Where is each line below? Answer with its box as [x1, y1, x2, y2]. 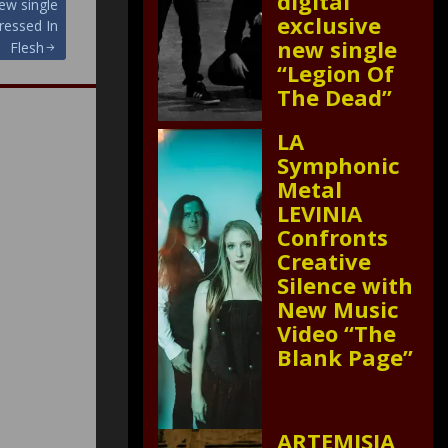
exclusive [277, 10, 381, 40]
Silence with [277, 270, 413, 300]
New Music [277, 294, 399, 324]
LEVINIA [277, 198, 362, 228]
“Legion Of [277, 58, 394, 88]
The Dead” [277, 82, 392, 112]
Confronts [277, 222, 388, 252]
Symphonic [277, 150, 400, 180]
